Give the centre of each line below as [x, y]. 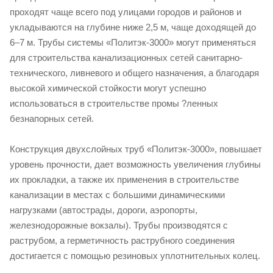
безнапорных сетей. [52, 118]
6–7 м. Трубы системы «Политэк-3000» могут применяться [133, 42]
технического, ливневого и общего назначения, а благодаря [134, 73]
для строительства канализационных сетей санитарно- [126, 57]
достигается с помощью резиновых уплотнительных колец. [135, 255]
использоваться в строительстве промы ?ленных [114, 103]
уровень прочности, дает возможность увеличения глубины [135, 164]
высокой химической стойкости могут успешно [108, 88]
